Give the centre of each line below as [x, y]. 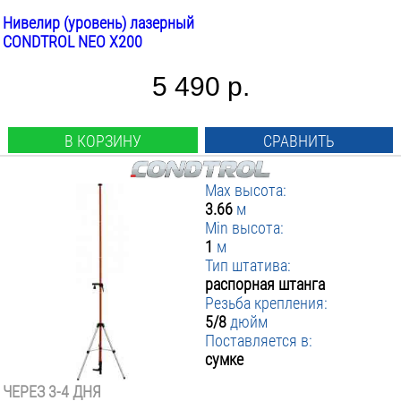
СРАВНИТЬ [299, 141]
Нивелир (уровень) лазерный [98, 23]
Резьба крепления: [267, 303]
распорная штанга [265, 284]
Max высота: [246, 190]
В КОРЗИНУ [102, 141]
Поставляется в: [259, 341]
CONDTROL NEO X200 [73, 42]
